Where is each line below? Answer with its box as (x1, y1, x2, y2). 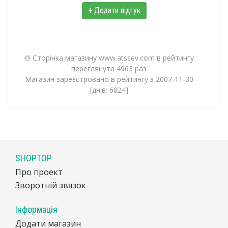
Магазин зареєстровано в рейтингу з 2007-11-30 (24, 74, 193, 84)
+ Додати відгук (88, 6, 140, 15)
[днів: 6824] (90, 85, 128, 95)
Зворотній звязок (15, 180, 86, 191)
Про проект (15, 166, 63, 178)
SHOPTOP (15, 153, 52, 163)
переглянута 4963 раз (71, 64, 147, 73)
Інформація (15, 204, 58, 215)
